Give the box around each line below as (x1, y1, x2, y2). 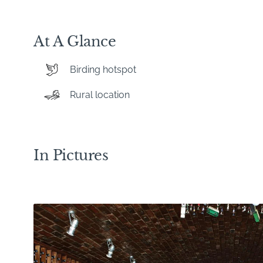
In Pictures (33, 147, 109, 164)
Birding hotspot (70, 64, 136, 76)
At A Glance (33, 33, 116, 50)
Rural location (70, 89, 130, 101)
